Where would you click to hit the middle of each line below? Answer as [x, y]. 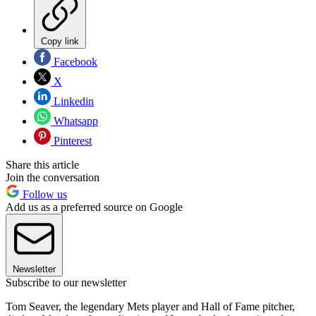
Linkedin [72, 101]
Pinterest [71, 140]
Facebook [74, 61]
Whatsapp [74, 121]
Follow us [43, 194]
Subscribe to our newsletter [66, 282]
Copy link [60, 41]
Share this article [42, 164]
